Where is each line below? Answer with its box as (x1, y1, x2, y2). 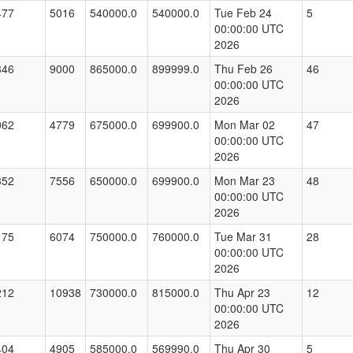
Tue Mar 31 (214, 229, 272, 245)
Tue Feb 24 (214, 5, 272, 21)
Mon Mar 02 (214, 117, 275, 133)
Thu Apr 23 (214, 284, 270, 301)
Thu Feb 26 (214, 61, 273, 77)
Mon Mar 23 (214, 173, 275, 189)
